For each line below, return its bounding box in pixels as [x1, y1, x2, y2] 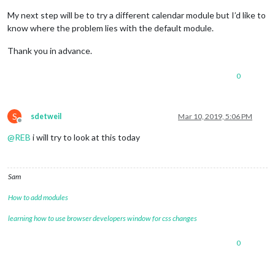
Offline [19, 120, 42, 130]
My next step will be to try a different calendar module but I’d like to [7, 10, 266, 21]
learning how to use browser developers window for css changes [8, 214, 197, 223]
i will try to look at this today [31, 132, 140, 143]
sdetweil [31, 112, 61, 122]
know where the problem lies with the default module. [7, 23, 214, 34]
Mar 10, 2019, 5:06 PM [178, 112, 252, 122]
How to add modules [8, 193, 68, 203]
